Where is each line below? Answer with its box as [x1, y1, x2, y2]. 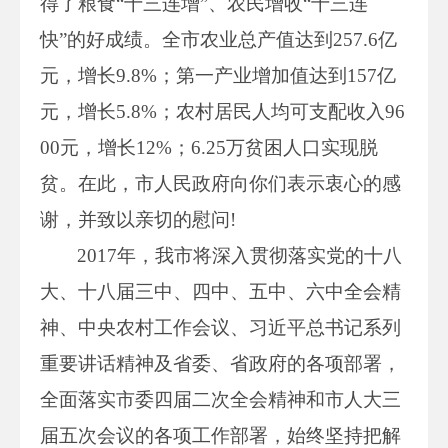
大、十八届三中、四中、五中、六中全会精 [40, 280, 401, 302]
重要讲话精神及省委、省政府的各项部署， [40, 352, 401, 374]
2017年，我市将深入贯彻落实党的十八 [77, 244, 403, 266]
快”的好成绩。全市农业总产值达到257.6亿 [40, 28, 397, 50]
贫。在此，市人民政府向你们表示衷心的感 [40, 172, 401, 194]
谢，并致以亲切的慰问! [40, 208, 236, 230]
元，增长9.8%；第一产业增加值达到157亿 [40, 64, 396, 86]
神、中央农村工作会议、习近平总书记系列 [40, 316, 401, 338]
